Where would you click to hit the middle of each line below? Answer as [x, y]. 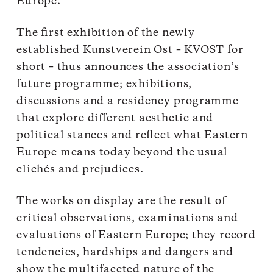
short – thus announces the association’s [128, 67]
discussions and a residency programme [128, 101]
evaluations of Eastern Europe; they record [136, 235]
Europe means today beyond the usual [122, 152]
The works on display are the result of [121, 201]
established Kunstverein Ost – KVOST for [130, 50]
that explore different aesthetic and [115, 118]
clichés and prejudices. [80, 169]
